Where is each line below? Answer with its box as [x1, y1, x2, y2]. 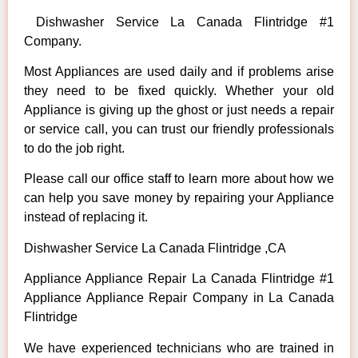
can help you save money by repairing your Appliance [24, 191, 334, 205]
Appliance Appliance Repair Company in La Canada [24, 291, 334, 305]
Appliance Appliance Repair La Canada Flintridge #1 [24, 272, 334, 286]
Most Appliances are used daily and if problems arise [24, 65, 334, 79]
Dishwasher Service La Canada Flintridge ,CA [24, 241, 286, 255]
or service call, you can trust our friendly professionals [24, 122, 334, 137]
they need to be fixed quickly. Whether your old [24, 84, 334, 98]
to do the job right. [24, 141, 125, 156]
